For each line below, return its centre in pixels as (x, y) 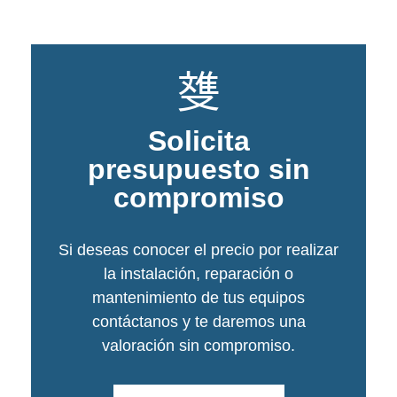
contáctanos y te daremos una (198, 322)
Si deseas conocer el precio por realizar (198, 250)
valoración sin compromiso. (198, 346)
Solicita (198, 141)
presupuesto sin (198, 170)
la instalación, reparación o (198, 274)
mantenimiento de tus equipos (198, 298)
